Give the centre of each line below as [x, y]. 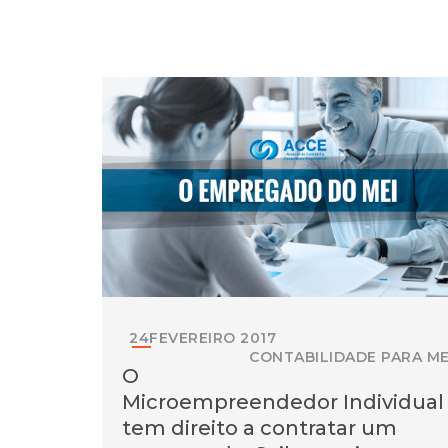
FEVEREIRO [192, 337]
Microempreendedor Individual [283, 401]
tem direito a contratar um [259, 427]
